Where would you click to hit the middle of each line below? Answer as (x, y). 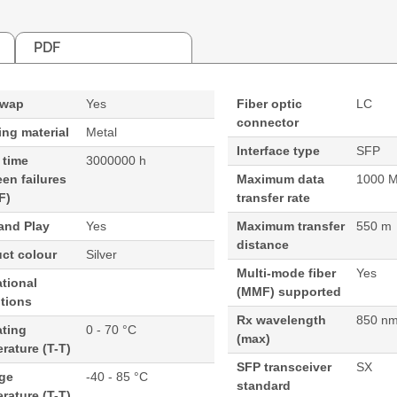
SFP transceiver (284, 367)
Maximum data (280, 179)
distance (262, 245)
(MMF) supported (288, 292)
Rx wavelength (281, 320)
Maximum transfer (290, 226)
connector (267, 122)
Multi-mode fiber (286, 273)
